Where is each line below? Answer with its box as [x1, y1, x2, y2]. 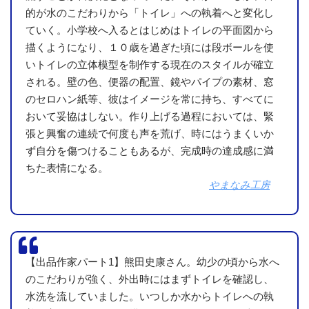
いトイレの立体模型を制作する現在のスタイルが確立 [26, 59, 274, 71]
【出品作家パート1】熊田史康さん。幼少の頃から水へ [26, 256, 279, 268]
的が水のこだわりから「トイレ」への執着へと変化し [26, 7, 274, 19]
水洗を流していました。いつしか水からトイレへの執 [26, 290, 274, 303]
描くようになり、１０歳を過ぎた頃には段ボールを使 [26, 41, 274, 54]
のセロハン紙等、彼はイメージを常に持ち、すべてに [26, 93, 274, 106]
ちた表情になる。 [26, 162, 108, 175]
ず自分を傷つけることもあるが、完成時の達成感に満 [26, 145, 274, 157]
